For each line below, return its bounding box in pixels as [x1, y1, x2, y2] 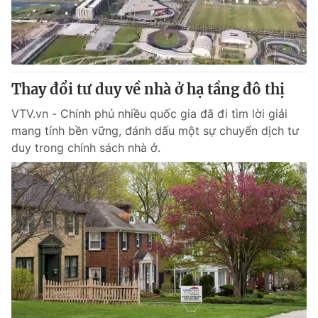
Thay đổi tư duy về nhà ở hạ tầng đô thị [11, 80, 285, 98]
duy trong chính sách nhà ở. [11, 141, 160, 155]
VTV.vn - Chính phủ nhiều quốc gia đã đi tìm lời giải [11, 106, 287, 121]
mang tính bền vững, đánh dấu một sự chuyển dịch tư [11, 124, 299, 138]
